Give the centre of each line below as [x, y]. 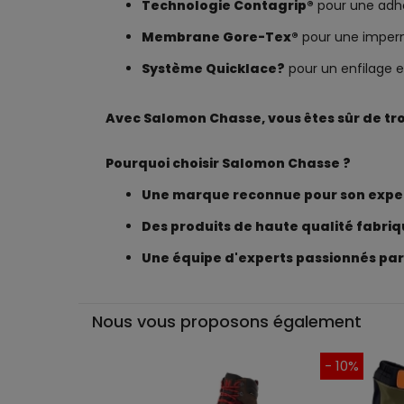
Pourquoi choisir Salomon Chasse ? [228, 163]
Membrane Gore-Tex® [220, 37]
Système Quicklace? [213, 69]
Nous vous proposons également [227, 321]
